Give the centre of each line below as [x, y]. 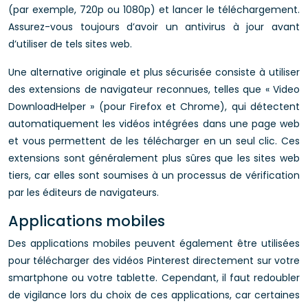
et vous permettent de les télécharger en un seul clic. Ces [154, 141]
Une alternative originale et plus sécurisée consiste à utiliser [154, 72]
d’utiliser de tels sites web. [70, 44]
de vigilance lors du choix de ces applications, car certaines [154, 295]
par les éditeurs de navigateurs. [84, 192]
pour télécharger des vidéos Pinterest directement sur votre [154, 261]
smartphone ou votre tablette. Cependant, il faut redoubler [154, 278]
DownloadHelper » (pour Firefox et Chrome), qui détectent [154, 107]
